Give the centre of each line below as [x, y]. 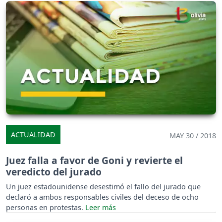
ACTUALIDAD [33, 135]
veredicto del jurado [54, 172]
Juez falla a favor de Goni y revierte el [94, 161]
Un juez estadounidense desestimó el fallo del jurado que [103, 187]
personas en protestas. [46, 208]
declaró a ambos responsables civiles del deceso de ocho [102, 197]
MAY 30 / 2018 [193, 136]
